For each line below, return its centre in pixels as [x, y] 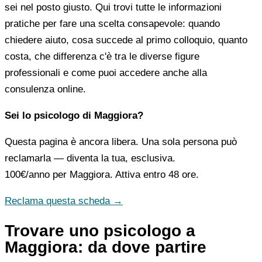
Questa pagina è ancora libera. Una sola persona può [121, 142]
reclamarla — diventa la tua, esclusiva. [90, 158]
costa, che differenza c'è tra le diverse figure [102, 56]
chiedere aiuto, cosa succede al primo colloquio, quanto [126, 40]
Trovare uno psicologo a [100, 230]
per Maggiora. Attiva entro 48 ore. [124, 174]
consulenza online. [45, 89]
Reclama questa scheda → [64, 201]
